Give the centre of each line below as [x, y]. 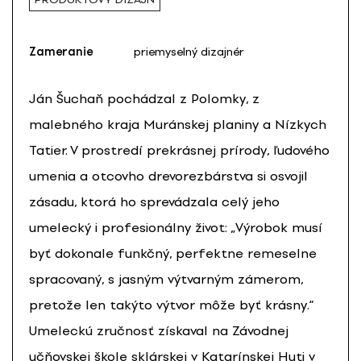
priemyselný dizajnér [189, 52]
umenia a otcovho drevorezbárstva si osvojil [168, 176]
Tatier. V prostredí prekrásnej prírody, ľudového [179, 150]
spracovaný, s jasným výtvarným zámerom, [166, 279]
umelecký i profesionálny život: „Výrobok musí [176, 227]
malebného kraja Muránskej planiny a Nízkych [178, 124]
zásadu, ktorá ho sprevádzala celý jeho [154, 201]
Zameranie [61, 52]
